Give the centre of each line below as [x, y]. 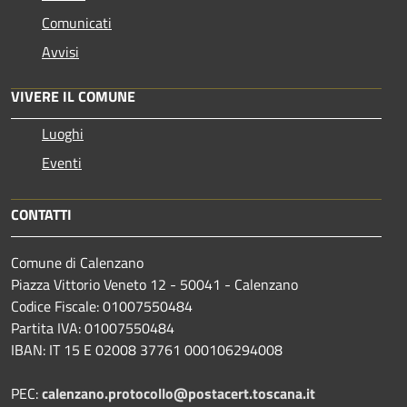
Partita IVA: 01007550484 [93, 328]
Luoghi [63, 133]
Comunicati [77, 22]
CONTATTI [41, 214]
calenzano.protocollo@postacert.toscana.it [179, 393]
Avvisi [60, 51]
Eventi [62, 162]
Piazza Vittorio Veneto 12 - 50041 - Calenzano [154, 284]
